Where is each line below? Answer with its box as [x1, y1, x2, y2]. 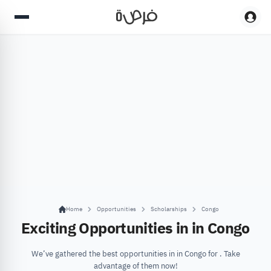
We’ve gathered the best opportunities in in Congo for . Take [31, 248, 240, 260]
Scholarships [150, 204, 187, 214]
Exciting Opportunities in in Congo [21, 217, 250, 240]
